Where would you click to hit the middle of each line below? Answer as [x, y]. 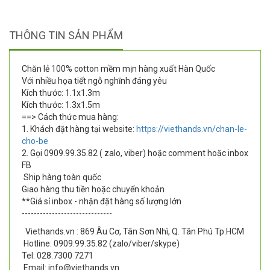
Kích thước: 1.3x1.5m [61, 105]
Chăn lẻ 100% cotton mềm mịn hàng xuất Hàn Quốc [118, 69]
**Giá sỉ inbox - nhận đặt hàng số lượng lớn [102, 202]
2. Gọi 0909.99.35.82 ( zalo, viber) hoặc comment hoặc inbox [135, 153]
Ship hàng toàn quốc [61, 177]
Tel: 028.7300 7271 [58, 256]
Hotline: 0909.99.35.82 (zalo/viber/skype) [101, 244]
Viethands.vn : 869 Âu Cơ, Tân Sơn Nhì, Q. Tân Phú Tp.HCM [134, 232]
